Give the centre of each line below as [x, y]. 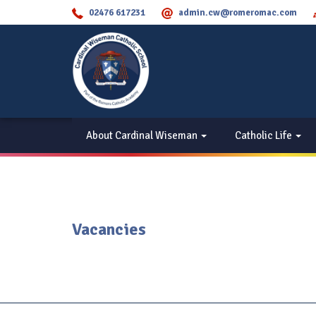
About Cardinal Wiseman [143, 135]
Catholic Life [265, 135]
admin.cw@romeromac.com [238, 13]
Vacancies [109, 229]
